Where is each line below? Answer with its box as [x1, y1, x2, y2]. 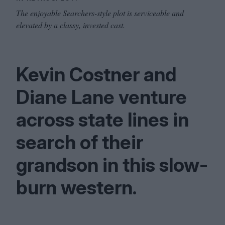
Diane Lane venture [16, 85, 187, 108]
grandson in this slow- [16, 153, 208, 176]
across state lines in [16, 108, 189, 131]
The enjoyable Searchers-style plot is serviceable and [16, 8, 184, 18]
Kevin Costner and [16, 63, 176, 86]
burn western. [16, 176, 137, 199]
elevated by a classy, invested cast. [16, 20, 125, 30]
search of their [16, 131, 143, 154]
